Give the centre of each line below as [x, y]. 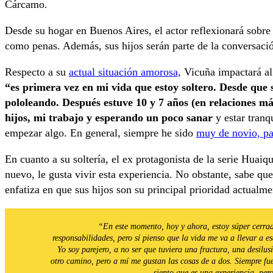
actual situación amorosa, [125, 72]
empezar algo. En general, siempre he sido [101, 133]
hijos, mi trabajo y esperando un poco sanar [109, 118]
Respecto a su [37, 72]
